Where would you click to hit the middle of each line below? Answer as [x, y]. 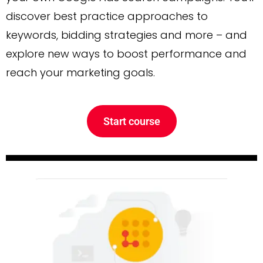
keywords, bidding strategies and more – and [127, 35]
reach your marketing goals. [80, 73]
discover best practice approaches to [107, 16]
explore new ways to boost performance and [126, 54]
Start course [131, 122]
